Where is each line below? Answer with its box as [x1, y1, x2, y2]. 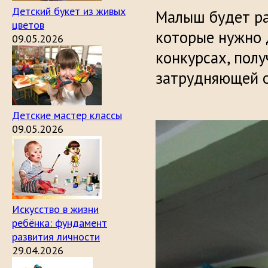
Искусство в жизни [12, 202, 99, 216]
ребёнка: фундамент [12, 216, 107, 230]
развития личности [12, 230, 100, 243]
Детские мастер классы [12, 108, 122, 122]
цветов [12, 18, 44, 32]
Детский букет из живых [12, 4, 126, 18]
